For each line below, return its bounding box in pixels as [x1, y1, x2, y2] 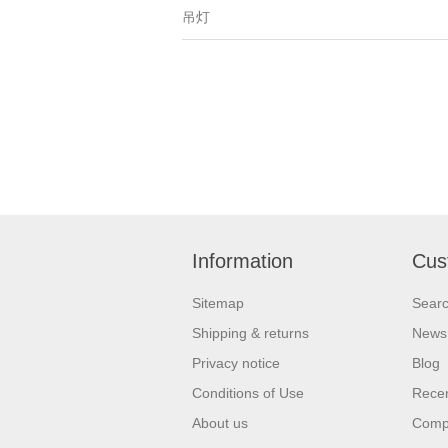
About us [192, 414, 248, 431]
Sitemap [192, 294, 244, 311]
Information [192, 249, 293, 272]
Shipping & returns [192, 324, 309, 341]
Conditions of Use [192, 384, 304, 401]
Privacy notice [192, 354, 280, 371]
